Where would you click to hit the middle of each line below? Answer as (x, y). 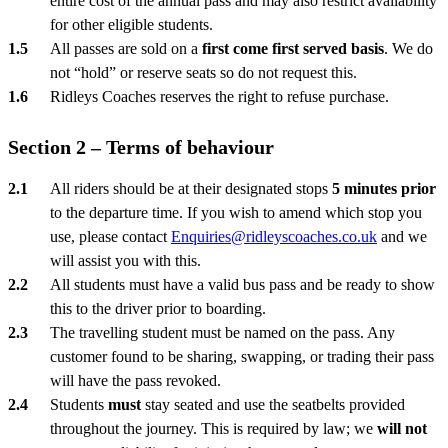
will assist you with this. (125, 260)
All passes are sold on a (124, 48)
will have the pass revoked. (135, 380)
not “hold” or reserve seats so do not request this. (203, 72)
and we (402, 236)
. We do (408, 48)
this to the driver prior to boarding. (158, 308)
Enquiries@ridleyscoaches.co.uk (274, 236)
